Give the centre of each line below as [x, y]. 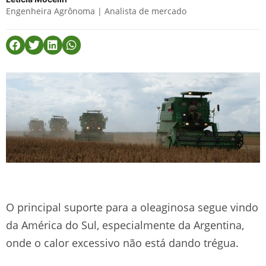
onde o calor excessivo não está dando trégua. [122, 243]
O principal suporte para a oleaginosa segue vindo [132, 207]
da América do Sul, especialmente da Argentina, [125, 225]
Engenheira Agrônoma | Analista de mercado [96, 11]
